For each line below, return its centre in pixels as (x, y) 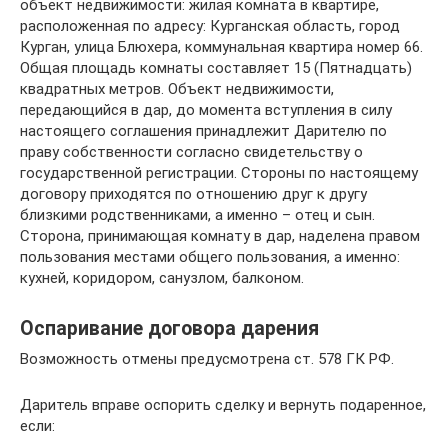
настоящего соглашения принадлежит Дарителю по (203, 131)
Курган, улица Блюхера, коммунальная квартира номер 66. (221, 47)
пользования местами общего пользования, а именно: (210, 257)
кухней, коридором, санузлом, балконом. (162, 278)
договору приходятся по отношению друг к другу (193, 194)
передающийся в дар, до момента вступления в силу (206, 110)
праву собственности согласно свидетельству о (191, 152)
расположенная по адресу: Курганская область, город (210, 26)
